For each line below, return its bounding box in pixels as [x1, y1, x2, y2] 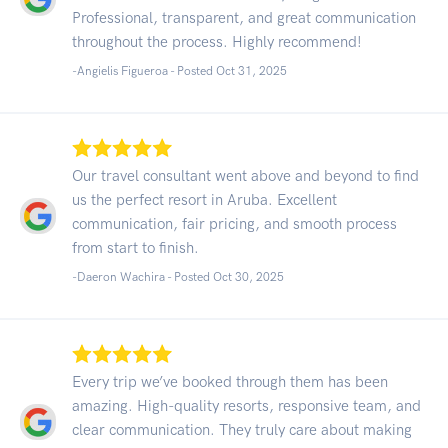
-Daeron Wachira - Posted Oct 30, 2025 [72, 269, 284, 284]
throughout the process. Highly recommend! [72, 32, 362, 51]
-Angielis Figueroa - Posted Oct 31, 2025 [72, 63, 287, 78]
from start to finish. [72, 238, 199, 257]
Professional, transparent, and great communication [72, 8, 416, 27]
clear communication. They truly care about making [72, 420, 412, 439]
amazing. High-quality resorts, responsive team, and [72, 396, 421, 415]
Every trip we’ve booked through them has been [72, 372, 388, 391]
